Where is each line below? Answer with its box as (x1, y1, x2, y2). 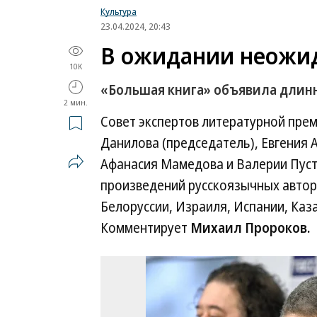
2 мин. (64, 97, 88, 108)
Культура (100, 5, 137, 18)
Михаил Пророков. (190, 219, 310, 237)
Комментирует (100, 219, 190, 237)
